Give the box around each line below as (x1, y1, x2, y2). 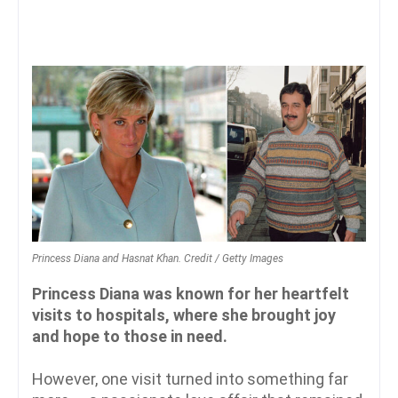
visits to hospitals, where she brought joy (32, 306, 336, 325)
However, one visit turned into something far (32, 370, 348, 389)
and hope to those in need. (32, 327, 227, 346)
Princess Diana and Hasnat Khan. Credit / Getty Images (32, 251, 283, 265)
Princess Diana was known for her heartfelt (32, 284, 349, 304)
